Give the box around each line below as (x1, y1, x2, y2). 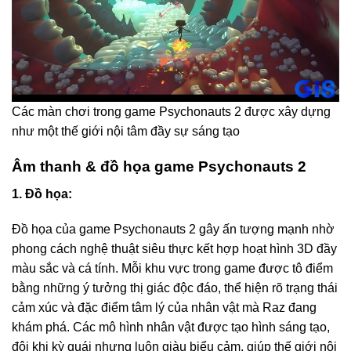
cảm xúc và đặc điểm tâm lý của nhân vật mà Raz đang (12, 301, 317, 315)
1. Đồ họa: (12, 186, 72, 201)
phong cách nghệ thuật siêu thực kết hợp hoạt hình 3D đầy (12, 242, 337, 256)
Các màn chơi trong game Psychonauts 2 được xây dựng (12, 105, 331, 119)
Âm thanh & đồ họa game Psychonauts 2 (12, 158, 306, 175)
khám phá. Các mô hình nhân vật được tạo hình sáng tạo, (12, 320, 330, 335)
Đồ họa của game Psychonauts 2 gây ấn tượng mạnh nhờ (12, 223, 335, 237)
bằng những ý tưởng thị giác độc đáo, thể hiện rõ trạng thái (12, 281, 338, 295)
